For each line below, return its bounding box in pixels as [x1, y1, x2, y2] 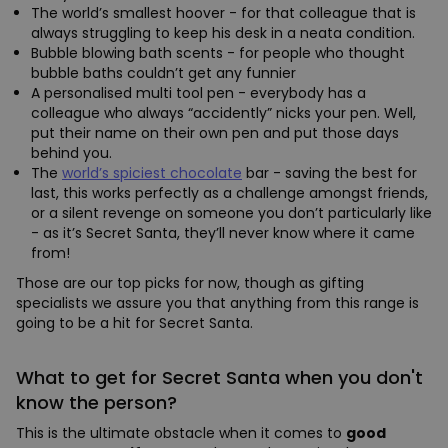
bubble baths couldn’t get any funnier [31, 63, 296, 84]
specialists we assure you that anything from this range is [16, 293, 419, 314]
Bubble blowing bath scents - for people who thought [31, 43, 405, 64]
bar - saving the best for [242, 163, 417, 184]
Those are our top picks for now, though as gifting [16, 273, 364, 294]
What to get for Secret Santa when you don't [16, 365, 423, 391]
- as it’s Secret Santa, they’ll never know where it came [31, 223, 415, 244]
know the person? [16, 390, 177, 416]
